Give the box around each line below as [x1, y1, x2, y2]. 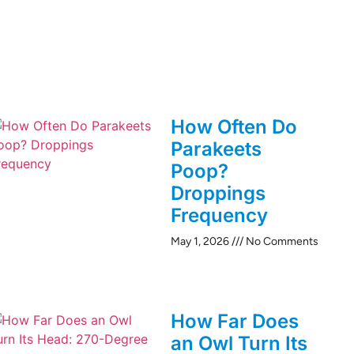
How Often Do [171, 115, 297, 139]
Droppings [171, 182, 265, 205]
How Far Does [171, 309, 299, 333]
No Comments [243, 235, 318, 249]
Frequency [171, 204, 268, 228]
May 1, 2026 [171, 235, 232, 249]
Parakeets [171, 137, 262, 161]
